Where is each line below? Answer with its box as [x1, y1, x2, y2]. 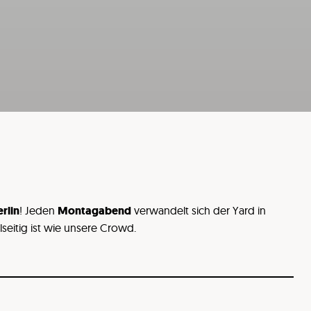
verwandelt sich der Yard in [131, 203, 266, 218]
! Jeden [19, 203, 58, 218]
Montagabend [58, 203, 131, 219]
